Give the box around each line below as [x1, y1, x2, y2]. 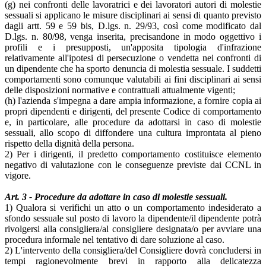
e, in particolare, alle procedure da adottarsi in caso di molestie [5, 116, 261, 127]
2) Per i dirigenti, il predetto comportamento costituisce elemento [5, 148, 261, 159]
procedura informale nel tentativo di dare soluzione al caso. [5, 234, 224, 245]
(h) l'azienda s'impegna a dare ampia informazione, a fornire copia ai [5, 95, 261, 106]
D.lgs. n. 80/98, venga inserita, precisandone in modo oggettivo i [5, 31, 261, 42]
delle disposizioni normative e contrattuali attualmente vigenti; [5, 84, 235, 95]
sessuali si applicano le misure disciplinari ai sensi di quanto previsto [5, 9, 261, 20]
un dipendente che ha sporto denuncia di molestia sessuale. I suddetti [5, 63, 261, 74]
